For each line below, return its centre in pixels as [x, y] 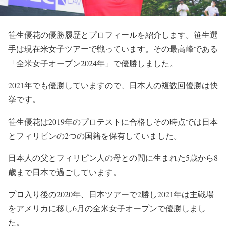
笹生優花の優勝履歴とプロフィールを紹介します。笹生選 [113, 35]
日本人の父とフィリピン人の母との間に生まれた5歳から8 [113, 158]
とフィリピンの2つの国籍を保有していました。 [95, 135]
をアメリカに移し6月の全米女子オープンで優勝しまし [107, 208]
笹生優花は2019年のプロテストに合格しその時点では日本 [113, 121]
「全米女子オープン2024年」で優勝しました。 [93, 63]
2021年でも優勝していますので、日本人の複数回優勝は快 [113, 85]
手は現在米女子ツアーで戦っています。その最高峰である [113, 49]
